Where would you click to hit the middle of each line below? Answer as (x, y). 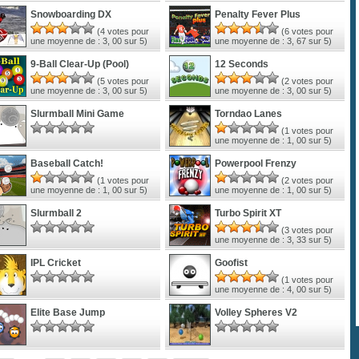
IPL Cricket (56, 262)
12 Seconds (242, 64)
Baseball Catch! (67, 163)
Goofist (231, 262)
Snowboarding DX (71, 14)
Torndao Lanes (248, 113)
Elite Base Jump (68, 312)
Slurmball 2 (56, 213)
